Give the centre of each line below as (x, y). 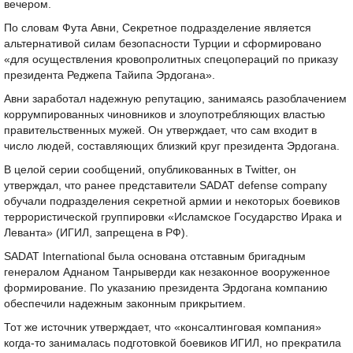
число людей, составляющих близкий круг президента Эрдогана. (172, 146)
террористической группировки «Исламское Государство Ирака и (173, 217)
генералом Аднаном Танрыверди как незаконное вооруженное (167, 272)
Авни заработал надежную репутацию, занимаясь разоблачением (175, 99)
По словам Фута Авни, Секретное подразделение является (158, 28)
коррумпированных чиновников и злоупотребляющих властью (165, 115)
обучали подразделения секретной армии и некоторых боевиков (172, 201)
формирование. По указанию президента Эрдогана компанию (166, 288)
